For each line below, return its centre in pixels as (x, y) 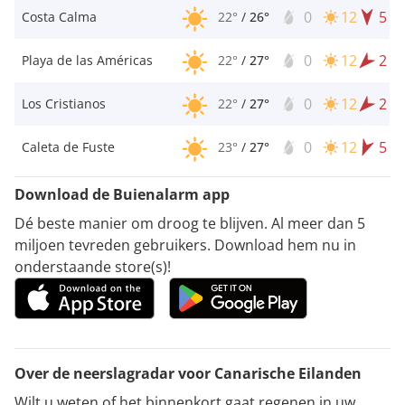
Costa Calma (59, 16)
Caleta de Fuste (68, 146)
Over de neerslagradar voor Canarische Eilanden (188, 373)
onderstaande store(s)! (93, 266)
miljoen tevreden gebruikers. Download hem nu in (185, 245)
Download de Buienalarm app (122, 194)
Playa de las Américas (87, 60)
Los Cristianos (64, 103)
